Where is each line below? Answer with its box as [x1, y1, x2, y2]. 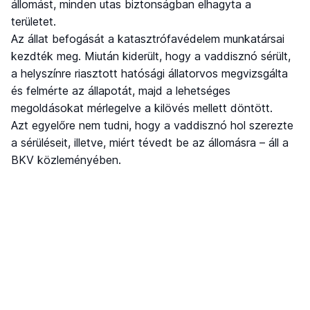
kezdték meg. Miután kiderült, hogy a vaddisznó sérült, [11, 48, 291, 63]
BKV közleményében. [11, 152, 121, 167]
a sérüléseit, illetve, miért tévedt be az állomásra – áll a [11, 135, 289, 149]
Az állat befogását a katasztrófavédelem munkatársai [11, 31, 284, 46]
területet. [11, 14, 56, 28]
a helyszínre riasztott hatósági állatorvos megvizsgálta [11, 66, 288, 80]
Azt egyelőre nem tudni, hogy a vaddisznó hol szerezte [11, 118, 293, 132]
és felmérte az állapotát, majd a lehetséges [11, 83, 230, 98]
